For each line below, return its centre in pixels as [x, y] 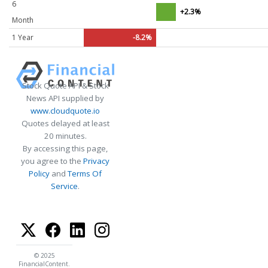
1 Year [23, 38]
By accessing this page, [65, 149]
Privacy [96, 161]
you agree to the [52, 161]
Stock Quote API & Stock [65, 86]
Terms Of [85, 174]
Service [64, 186]
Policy [39, 174]
